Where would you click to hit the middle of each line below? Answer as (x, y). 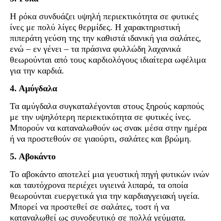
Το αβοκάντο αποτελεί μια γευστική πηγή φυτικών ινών (110, 174)
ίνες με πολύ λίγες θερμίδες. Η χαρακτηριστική (95, 27)
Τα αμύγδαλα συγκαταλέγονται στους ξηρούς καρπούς (107, 106)
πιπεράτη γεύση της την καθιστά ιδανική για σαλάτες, (106, 38)
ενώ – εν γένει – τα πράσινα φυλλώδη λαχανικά (95, 49)
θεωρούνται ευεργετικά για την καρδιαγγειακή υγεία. (105, 196)
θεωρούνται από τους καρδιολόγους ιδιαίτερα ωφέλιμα (108, 60)
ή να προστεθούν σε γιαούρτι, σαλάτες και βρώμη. (101, 139)
